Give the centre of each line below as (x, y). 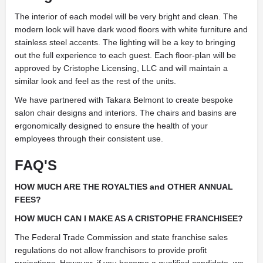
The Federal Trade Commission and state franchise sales (121, 237)
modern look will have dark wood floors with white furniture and (131, 29)
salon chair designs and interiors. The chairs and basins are (126, 112)
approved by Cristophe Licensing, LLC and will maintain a (121, 68)
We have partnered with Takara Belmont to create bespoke (124, 100)
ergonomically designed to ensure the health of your (111, 125)
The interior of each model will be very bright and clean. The (126, 16)
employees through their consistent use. (89, 138)
